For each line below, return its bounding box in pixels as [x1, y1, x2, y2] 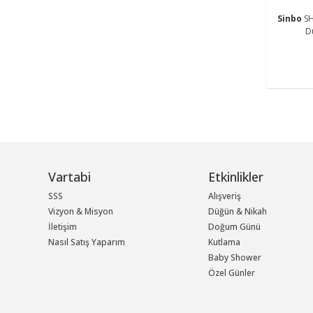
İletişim [48, 220, 77, 233]
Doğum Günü [208, 220, 261, 233]
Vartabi [48, 168, 91, 185]
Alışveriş [208, 189, 242, 202]
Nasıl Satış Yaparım [48, 235, 125, 248]
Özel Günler [208, 266, 256, 279]
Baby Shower [208, 251, 262, 263]
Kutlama [208, 235, 241, 248]
